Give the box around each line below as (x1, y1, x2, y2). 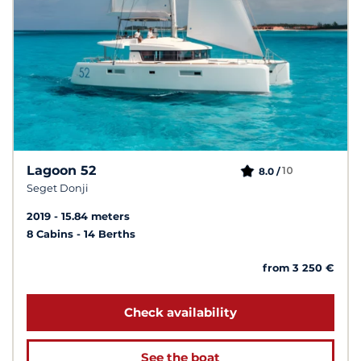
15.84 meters (61, 210, 130, 222)
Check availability (124, 304, 237, 320)
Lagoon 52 (27, 162, 96, 178)
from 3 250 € (263, 261, 334, 274)
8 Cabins (27, 227, 77, 240)
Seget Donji (27, 181, 88, 194)
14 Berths (84, 227, 135, 240)
